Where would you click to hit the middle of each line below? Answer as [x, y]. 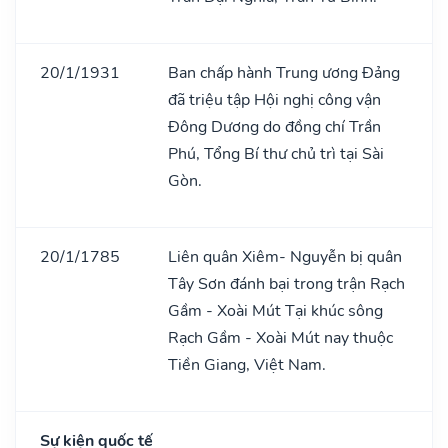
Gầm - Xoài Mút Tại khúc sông [275, 310]
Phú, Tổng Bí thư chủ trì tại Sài [276, 153]
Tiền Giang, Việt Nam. [247, 364]
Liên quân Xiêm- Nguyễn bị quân [285, 256]
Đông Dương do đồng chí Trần [274, 126]
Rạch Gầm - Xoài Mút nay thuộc [280, 337]
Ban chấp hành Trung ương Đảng [284, 72]
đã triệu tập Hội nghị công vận [274, 99]
